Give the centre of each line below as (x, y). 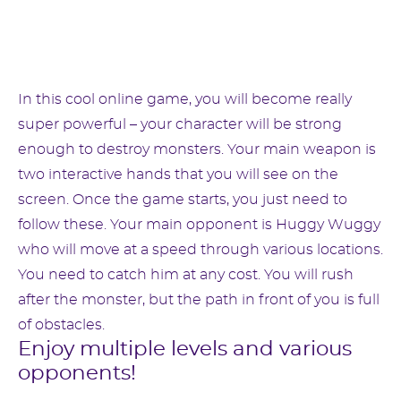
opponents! (77, 374)
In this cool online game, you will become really (185, 99)
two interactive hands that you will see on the (178, 175)
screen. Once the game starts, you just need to (183, 200)
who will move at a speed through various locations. (200, 250)
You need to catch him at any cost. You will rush (186, 275)
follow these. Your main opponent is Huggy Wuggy (199, 225)
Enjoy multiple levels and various (185, 350)
